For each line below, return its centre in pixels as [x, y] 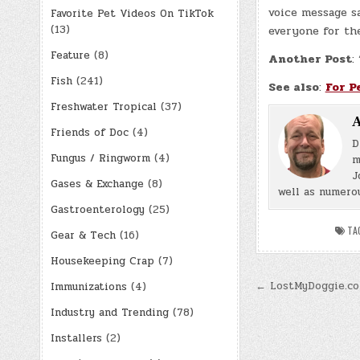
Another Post [310, 59]
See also [293, 87]
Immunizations [88, 286]
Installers [76, 338]
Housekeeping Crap [102, 261]
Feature [70, 55]
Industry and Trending [109, 312]
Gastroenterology [97, 209]
